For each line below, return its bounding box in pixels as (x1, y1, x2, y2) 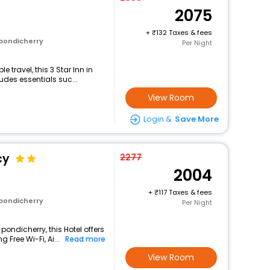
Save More (174, 113, 219, 125)
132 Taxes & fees (156, 28, 212, 37)
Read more (65, 234, 105, 244)
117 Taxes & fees (159, 187, 212, 197)
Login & (143, 113, 172, 125)
